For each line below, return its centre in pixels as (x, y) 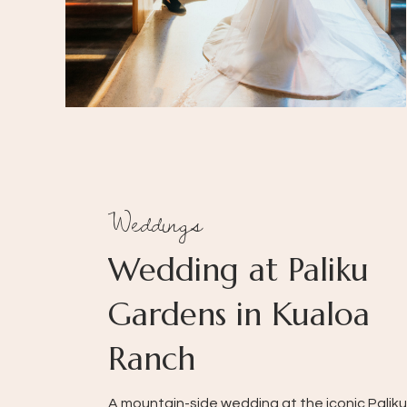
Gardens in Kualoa (239, 314)
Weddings (155, 223)
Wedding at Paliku (238, 270)
